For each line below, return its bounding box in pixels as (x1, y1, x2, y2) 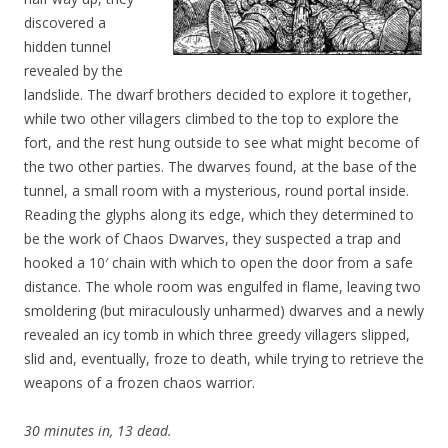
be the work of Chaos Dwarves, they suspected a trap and (24, 229, 401, 249)
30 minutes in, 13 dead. (24, 421, 172, 441)
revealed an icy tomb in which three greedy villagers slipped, (24, 325, 410, 345)
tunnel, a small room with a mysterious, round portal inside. (24, 181, 409, 201)
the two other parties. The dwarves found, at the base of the (24, 157, 417, 177)
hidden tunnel (24, 37, 111, 57)
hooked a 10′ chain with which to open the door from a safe (24, 253, 413, 273)
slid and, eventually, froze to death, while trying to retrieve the (24, 349, 424, 369)
